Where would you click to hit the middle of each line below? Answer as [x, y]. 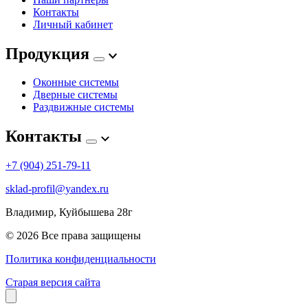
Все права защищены [91, 236]
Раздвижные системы [84, 107]
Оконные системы [76, 82]
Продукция [49, 53]
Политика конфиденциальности [81, 259]
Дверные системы [75, 95]
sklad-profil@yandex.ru [57, 189]
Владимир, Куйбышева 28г [69, 212]
